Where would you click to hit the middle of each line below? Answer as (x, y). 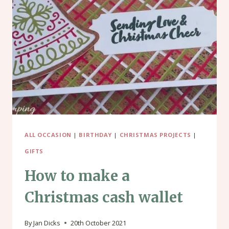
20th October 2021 (99, 223)
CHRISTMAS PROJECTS (155, 135)
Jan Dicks (47, 223)
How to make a (77, 176)
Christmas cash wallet (104, 198)
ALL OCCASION (48, 135)
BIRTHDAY (95, 135)
